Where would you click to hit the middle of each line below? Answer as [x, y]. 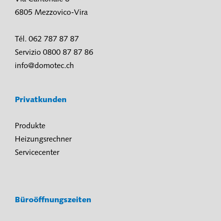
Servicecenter [37, 153]
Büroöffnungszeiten [53, 200]
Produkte [30, 126]
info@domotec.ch [44, 66]
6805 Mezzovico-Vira [51, 13]
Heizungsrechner [43, 139]
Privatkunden [42, 100]
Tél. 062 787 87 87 [47, 39]
